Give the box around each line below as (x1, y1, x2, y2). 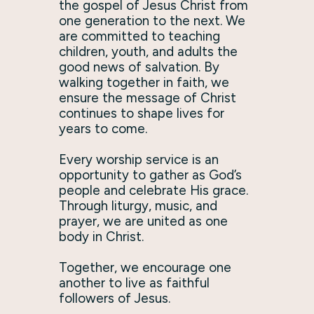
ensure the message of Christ (59, 89, 236, 106)
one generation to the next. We (59, 12, 245, 29)
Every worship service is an (59, 151, 219, 168)
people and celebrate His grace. (59, 182, 248, 198)
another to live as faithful (59, 274, 210, 291)
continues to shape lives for (59, 104, 224, 121)
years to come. (59, 120, 147, 137)
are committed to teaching (59, 27, 220, 44)
